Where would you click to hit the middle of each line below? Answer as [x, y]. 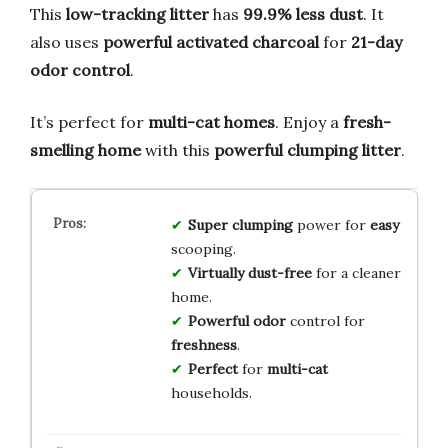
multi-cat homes [211, 121]
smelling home [85, 149]
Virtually [215, 272]
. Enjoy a [309, 121]
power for [331, 224]
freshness [203, 344]
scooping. [203, 248]
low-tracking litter [137, 13]
